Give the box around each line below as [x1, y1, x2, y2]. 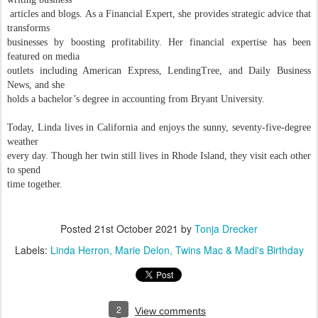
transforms [7, 23, 53, 33]
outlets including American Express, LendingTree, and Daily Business [7, 65, 311, 76]
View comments [135, 305, 206, 317]
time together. [7, 179, 65, 190]
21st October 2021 [94, 221, 178, 236]
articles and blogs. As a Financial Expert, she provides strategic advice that [7, 9, 311, 19]
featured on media [7, 51, 82, 62]
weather [7, 136, 41, 147]
